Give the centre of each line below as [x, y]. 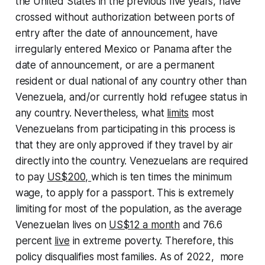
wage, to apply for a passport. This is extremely [124, 193]
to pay [31, 177]
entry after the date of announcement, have [116, 33]
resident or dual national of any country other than [131, 81]
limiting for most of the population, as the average [129, 209]
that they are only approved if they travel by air [124, 145]
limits [178, 113]
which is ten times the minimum [162, 177]
